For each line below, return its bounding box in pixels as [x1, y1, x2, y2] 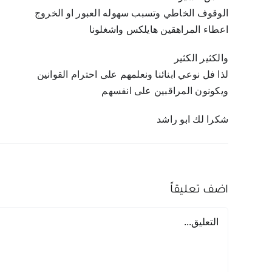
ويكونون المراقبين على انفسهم [101, 83, 229, 98]
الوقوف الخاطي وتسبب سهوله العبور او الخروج [34, 5, 229, 21]
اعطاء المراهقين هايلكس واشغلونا [89, 22, 229, 37]
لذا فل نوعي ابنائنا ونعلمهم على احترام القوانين [36, 67, 229, 82]
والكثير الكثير [174, 50, 229, 66]
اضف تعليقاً [170, 184, 229, 197]
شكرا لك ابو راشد [157, 112, 229, 127]
